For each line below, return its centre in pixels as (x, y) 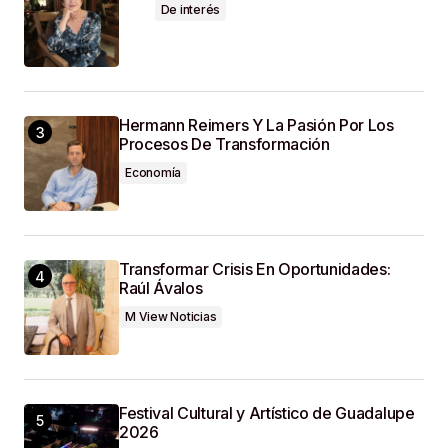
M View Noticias (171, 317)
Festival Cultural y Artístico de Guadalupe (267, 413)
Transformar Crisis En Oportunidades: (255, 269)
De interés (190, 10)
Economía (153, 173)
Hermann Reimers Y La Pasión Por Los (256, 125)
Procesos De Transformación (224, 144)
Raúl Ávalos (161, 288)
